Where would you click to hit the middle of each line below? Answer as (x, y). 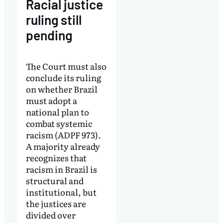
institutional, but (61, 192)
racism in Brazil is (61, 169)
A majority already (63, 146)
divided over (51, 215)
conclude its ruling (63, 78)
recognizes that (56, 158)
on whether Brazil (61, 89)
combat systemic (59, 123)
